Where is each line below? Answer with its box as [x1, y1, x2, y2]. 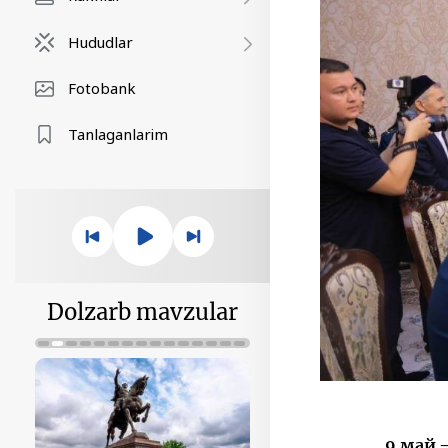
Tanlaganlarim [68, 124, 168, 144]
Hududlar [68, 32, 133, 52]
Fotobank [68, 78, 136, 98]
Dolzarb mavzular [47, 298, 238, 326]
